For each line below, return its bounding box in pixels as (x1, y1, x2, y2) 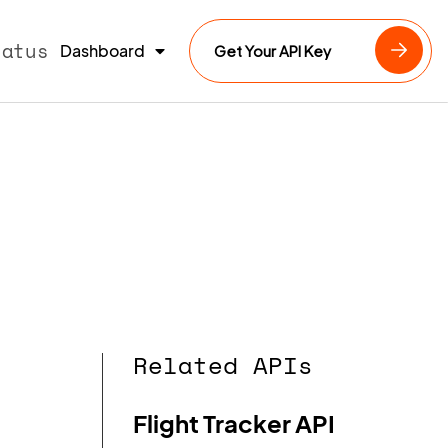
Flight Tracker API (133, 407, 336, 438)
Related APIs (133, 346, 314, 383)
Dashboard (60, 40, 145, 62)
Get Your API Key (213, 41, 331, 61)
